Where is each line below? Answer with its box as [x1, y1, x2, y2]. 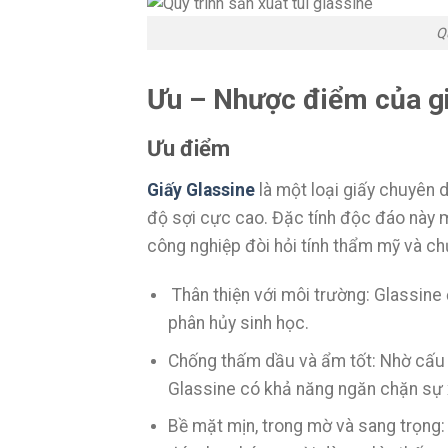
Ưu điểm [147, 136, 230, 162]
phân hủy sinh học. [167, 312, 309, 333]
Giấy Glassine [147, 180, 255, 201]
